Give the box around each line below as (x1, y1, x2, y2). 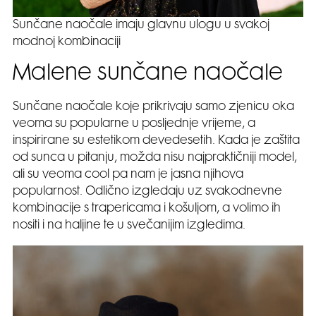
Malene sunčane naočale (13, 63, 283, 86)
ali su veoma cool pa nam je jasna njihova (13, 169, 243, 181)
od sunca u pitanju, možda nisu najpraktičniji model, (13, 152, 297, 164)
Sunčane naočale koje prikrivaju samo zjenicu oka (13, 102, 294, 114)
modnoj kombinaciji (13, 37, 121, 49)
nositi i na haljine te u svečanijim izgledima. (13, 220, 245, 232)
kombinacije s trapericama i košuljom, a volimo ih (13, 203, 281, 215)
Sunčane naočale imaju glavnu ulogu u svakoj (13, 20, 269, 32)
